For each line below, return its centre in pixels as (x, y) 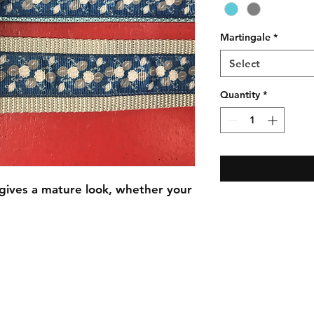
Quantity (240, 95)
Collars (149, 295)
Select (245, 64)
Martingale (245, 37)
